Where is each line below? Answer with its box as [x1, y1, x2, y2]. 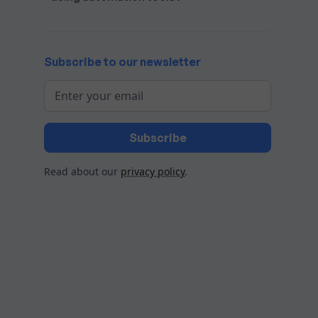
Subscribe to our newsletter [44, 54, 201, 69]
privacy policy [121, 164, 185, 178]
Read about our [44, 164, 121, 178]
